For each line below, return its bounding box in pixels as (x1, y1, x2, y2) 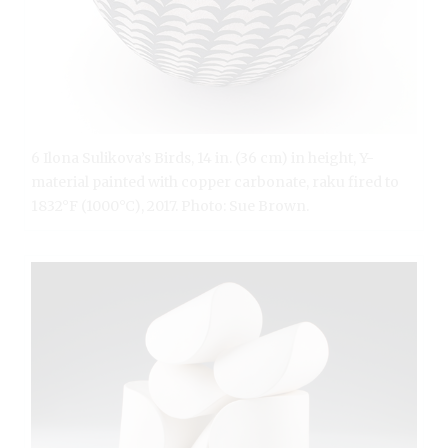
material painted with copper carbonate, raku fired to (31, 172, 399, 191)
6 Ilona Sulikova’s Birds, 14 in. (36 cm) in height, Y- (31, 148, 374, 167)
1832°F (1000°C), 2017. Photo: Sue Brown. (31, 196, 309, 215)
